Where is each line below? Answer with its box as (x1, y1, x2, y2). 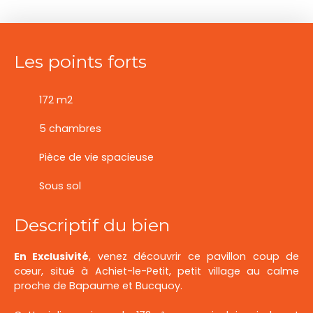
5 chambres (39, 122, 101, 136)
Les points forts (14, 51, 147, 73)
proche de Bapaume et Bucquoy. (14, 279, 188, 293)
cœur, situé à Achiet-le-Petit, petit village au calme (14, 264, 299, 279)
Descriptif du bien (14, 214, 170, 236)
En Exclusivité (14, 249, 89, 264)
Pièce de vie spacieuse (39, 150, 154, 165)
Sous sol (39, 179, 81, 194)
